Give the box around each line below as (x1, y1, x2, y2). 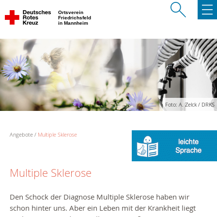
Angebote (10, 131, 33, 139)
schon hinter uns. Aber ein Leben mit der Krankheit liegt (10, 203, 196, 213)
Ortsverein (58, 10, 85, 15)
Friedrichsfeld (58, 15, 93, 20)
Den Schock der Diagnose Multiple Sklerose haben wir (10, 192, 189, 202)
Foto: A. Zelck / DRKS (165, 101, 215, 108)
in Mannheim (58, 20, 90, 26)
